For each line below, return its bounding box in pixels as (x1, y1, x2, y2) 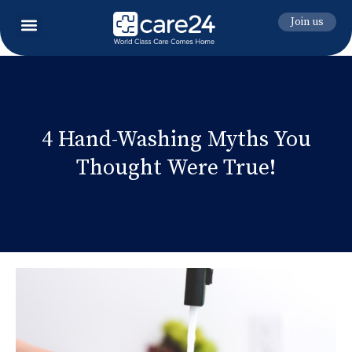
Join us (290, 15, 324, 29)
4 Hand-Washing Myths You (41, 125, 311, 153)
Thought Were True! (76, 153, 276, 181)
